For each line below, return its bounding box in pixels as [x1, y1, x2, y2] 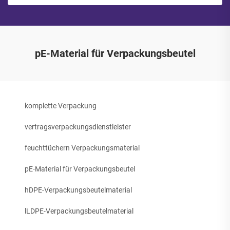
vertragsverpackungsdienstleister [25, 123, 131, 131]
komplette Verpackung [25, 102, 97, 110]
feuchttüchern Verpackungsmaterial [25, 144, 140, 152]
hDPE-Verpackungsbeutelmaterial [25, 186, 132, 194]
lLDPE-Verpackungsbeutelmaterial [25, 207, 133, 215]
